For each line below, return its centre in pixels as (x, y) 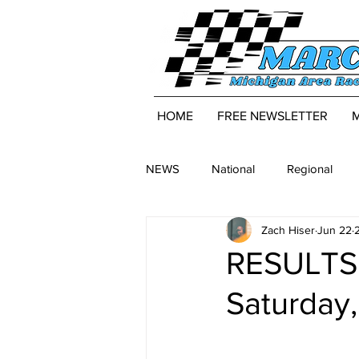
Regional (310, 168)
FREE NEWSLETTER (272, 116)
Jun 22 (335, 230)
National (233, 168)
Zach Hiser (288, 230)
